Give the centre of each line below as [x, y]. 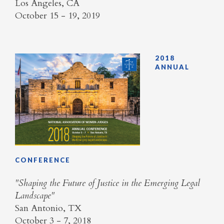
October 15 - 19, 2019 [59, 16]
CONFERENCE [43, 160]
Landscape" [35, 195]
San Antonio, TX [48, 208]
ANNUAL [172, 67]
